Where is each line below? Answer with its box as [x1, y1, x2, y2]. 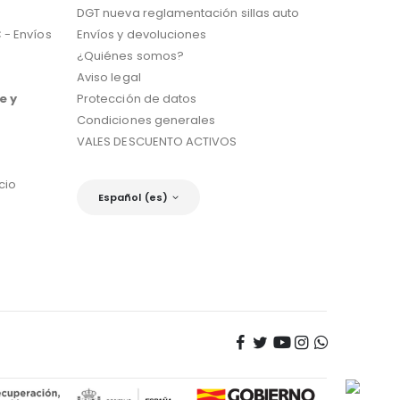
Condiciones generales [77, 111, 216, 129]
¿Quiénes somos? [77, 46, 184, 64]
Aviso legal [77, 68, 141, 86]
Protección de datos [77, 89, 197, 107]
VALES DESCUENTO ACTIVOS [77, 132, 237, 150]
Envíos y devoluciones [77, 25, 207, 43]
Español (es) [98, 189, 168, 204]
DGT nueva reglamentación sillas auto [77, 4, 300, 21]
